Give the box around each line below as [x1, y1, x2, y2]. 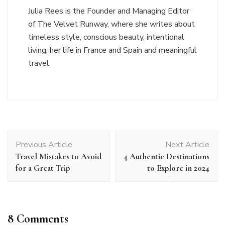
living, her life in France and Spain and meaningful [28, 45, 197, 56]
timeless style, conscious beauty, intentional [28, 32, 184, 43]
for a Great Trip [16, 163, 70, 174]
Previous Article [16, 139, 72, 151]
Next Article [165, 139, 209, 151]
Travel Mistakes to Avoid [16, 151, 101, 162]
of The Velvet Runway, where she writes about [28, 19, 195, 30]
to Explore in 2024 [147, 163, 209, 174]
